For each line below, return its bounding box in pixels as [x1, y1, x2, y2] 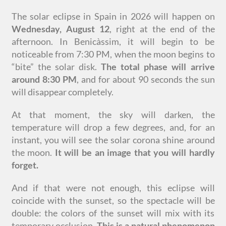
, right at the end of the [109, 23, 215, 34]
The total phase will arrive [101, 61, 215, 72]
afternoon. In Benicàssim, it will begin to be [11, 36, 215, 47]
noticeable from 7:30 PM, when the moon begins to [11, 48, 215, 60]
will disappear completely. [11, 86, 114, 97]
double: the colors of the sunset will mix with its [11, 207, 215, 218]
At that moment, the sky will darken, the [11, 109, 215, 120]
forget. [11, 159, 38, 171]
